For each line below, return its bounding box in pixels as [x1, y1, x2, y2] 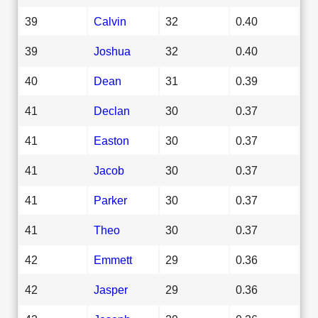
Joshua [94, 44, 131, 57]
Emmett [94, 253, 132, 266]
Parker [94, 193, 127, 207]
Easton [94, 133, 129, 147]
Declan [94, 104, 130, 117]
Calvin [94, 14, 126, 28]
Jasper [94, 283, 128, 296]
